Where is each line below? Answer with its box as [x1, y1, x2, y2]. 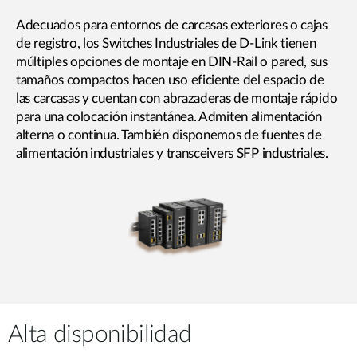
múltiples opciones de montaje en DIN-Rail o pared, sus [16, 55, 328, 69]
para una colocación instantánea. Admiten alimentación [16, 110, 323, 124]
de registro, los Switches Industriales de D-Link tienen [16, 37, 316, 51]
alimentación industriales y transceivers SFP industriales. [16, 147, 328, 161]
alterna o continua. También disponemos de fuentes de [16, 128, 322, 143]
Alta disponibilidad [8, 323, 192, 347]
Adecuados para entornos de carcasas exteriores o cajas [16, 18, 328, 33]
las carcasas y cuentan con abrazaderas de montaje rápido [16, 92, 338, 106]
